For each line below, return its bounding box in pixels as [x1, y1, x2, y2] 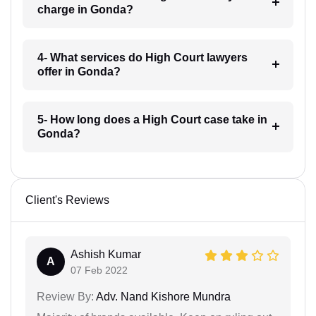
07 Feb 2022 [71, 265, 128, 276]
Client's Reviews [25, 194, 109, 207]
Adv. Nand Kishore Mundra [94, 291, 231, 303]
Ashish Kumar [71, 248, 141, 261]
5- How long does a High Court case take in [37, 114, 267, 126]
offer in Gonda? [37, 66, 121, 78]
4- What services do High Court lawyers [37, 51, 248, 64]
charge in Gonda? [37, 4, 133, 16]
